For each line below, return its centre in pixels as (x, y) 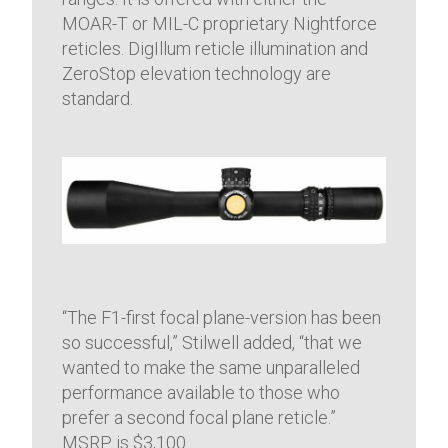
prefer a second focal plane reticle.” (199, 418)
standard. (98, 99)
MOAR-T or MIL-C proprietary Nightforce (220, 24)
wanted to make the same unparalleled (211, 368)
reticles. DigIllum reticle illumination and (215, 49)
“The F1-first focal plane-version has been (222, 318)
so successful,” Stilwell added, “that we (212, 343)
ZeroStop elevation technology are (197, 74)
